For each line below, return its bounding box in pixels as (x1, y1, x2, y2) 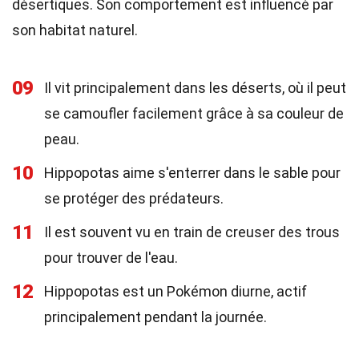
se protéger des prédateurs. (44, 190, 224, 207)
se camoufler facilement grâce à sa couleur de (44, 105, 344, 122)
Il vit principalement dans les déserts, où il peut (44, 79, 346, 96)
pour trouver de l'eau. (44, 249, 178, 266)
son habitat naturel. (12, 22, 138, 38)
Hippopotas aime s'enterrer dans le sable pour (44, 164, 341, 181)
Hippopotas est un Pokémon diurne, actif (44, 283, 307, 300)
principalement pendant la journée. (44, 309, 267, 325)
